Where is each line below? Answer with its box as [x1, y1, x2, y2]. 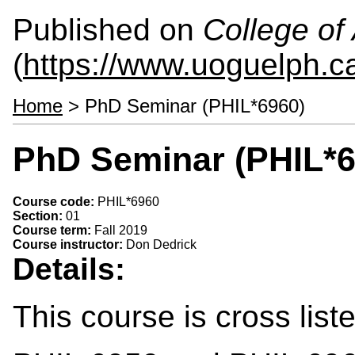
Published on [13, 13, 203, 47]
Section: [13, 208, 66, 223]
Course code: [13, 194, 97, 208]
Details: [13, 251, 134, 286]
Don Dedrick [126, 237, 197, 251]
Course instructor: [13, 237, 126, 251]
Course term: [13, 223, 94, 237]
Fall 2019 [94, 223, 147, 237]
